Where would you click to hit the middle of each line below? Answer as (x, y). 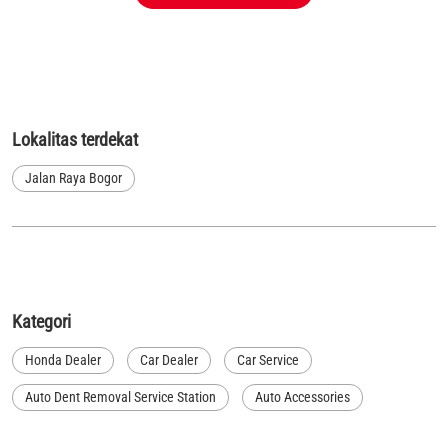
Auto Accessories (302, 397)
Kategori (41, 322)
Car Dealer (169, 360)
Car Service (268, 360)
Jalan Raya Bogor (73, 178)
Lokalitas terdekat (75, 140)
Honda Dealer (63, 360)
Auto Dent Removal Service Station (120, 397)
